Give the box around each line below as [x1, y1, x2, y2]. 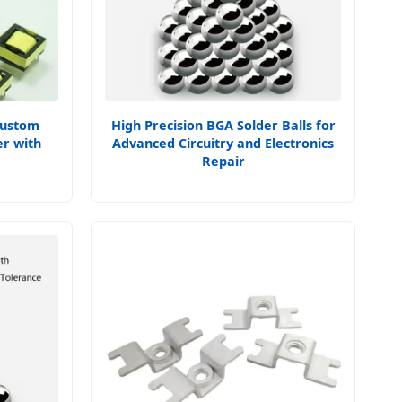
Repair [201, 153, 245, 170]
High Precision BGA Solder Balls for [110, 117, 336, 134]
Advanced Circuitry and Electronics [112, 135, 334, 152]
